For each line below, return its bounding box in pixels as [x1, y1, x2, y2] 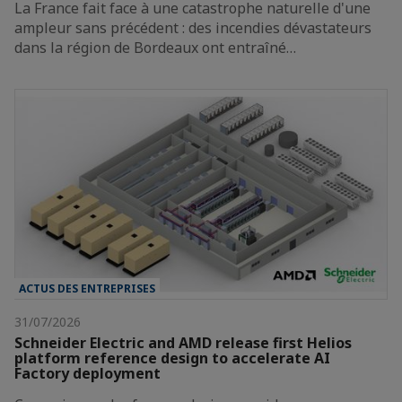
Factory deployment [14, 363, 161, 384]
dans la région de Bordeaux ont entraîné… [14, 38, 296, 58]
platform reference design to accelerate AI [14, 348, 330, 369]
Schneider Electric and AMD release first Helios [14, 333, 352, 354]
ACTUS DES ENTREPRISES [19, 281, 155, 297]
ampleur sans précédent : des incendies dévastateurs [14, 18, 371, 39]
